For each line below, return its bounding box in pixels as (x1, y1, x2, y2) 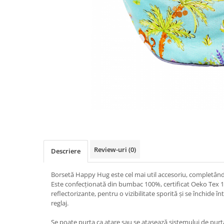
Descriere (51, 146, 80, 155)
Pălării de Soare (7, 1, 61, 10)
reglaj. (51, 198, 68, 207)
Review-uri (94, 145, 128, 154)
